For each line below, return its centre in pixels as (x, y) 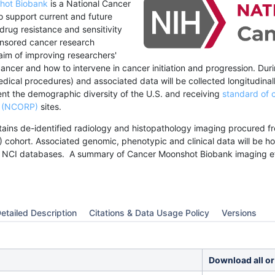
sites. (50, 107)
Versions (239, 213)
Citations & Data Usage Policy (149, 213)
